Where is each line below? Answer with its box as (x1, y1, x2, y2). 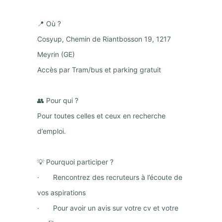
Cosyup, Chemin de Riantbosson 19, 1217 (37, 34, 171, 43)
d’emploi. (37, 126, 66, 135)
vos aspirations (37, 188, 86, 197)
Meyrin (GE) (37, 50, 75, 58)
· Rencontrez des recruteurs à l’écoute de (37, 172, 182, 181)
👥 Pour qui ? (37, 96, 78, 105)
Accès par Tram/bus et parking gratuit (37, 65, 161, 74)
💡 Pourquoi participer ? (37, 157, 113, 166)
